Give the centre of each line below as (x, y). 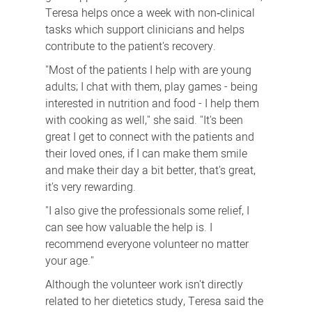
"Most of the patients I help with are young (148, 71)
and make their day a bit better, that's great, (150, 171)
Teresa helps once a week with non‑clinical (150, 14)
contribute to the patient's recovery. (130, 47)
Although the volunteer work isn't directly (144, 285)
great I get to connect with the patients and (149, 138)
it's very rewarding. (90, 188)
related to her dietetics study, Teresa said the (154, 302)
